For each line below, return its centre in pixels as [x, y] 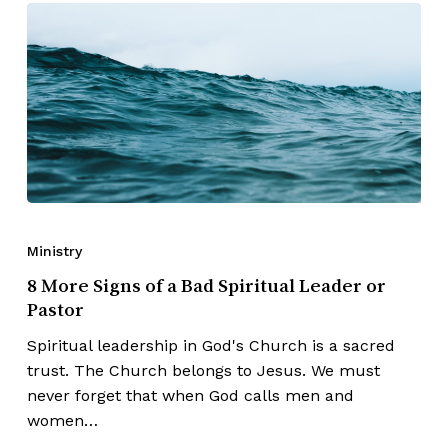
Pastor [55, 309]
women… [62, 421]
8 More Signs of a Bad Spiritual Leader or [206, 285]
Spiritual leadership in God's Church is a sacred [210, 346]
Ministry [54, 251]
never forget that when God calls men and [190, 396]
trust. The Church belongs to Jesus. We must [203, 371]
